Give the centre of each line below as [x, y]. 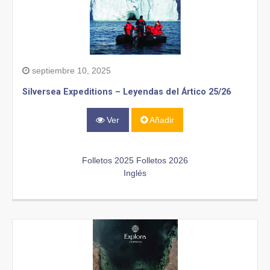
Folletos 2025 [108, 161]
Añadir [161, 120]
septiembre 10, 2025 [70, 70]
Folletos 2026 [162, 161]
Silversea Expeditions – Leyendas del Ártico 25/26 [127, 92]
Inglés [135, 173]
